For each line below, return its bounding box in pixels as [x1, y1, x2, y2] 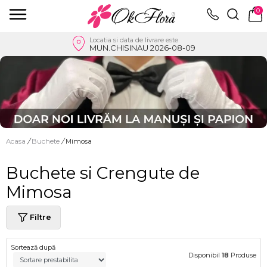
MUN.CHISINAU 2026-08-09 [89, 42, 195, 52]
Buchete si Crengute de [6, 162, 200, 183]
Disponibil [188, 250, 222, 259]
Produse [229, 250, 256, 259]
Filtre [30, 212, 51, 222]
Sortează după [11, 243, 55, 252]
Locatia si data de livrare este [89, 35, 178, 44]
